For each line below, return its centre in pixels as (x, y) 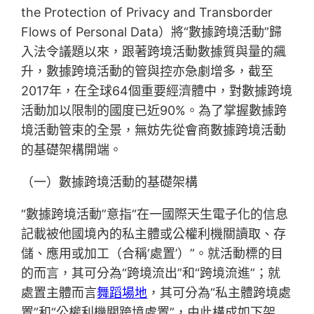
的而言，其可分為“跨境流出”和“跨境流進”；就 (151, 273)
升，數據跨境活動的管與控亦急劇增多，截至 (148, 71)
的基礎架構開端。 (72, 150)
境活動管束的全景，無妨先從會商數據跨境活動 (154, 130)
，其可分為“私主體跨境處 (219, 293)
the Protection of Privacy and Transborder (147, 13)
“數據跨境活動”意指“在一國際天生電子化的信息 (155, 214)
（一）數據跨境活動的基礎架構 (110, 182)
